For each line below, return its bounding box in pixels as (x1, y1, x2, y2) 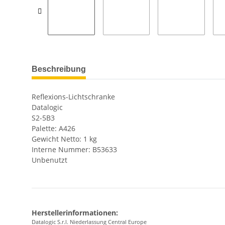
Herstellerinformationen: (32, 207, 118, 217)
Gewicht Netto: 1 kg (32, 134, 97, 144)
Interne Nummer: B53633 (32, 144, 117, 154)
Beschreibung (32, 64, 86, 73)
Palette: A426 (32, 123, 75, 133)
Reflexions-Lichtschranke (32, 91, 115, 101)
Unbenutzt (32, 155, 67, 165)
